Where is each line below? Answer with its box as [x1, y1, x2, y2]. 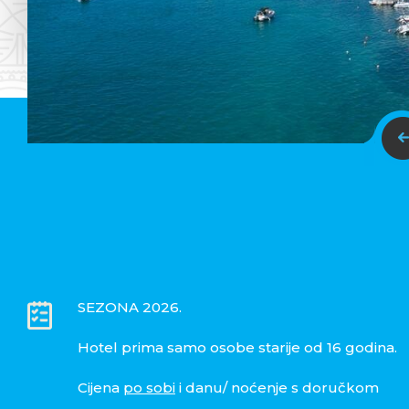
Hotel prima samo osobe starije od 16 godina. [77, 339, 397, 357]
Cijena [77, 379, 123, 397]
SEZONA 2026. [77, 299, 182, 317]
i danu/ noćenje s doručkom [174, 379, 379, 397]
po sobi [122, 379, 175, 397]
